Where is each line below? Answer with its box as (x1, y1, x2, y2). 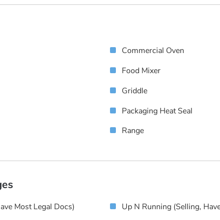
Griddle (122, 85, 147, 96)
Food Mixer (122, 65, 161, 77)
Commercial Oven (122, 45, 184, 56)
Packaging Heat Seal (122, 105, 192, 116)
